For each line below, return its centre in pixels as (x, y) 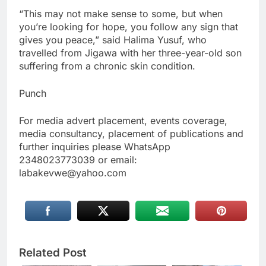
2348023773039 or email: (78, 160)
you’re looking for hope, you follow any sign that (129, 27)
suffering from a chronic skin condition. (107, 66)
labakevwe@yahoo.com (73, 173)
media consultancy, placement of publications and (131, 134)
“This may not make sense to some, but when (121, 14)
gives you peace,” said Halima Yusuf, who (113, 40)
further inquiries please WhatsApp (95, 147)
